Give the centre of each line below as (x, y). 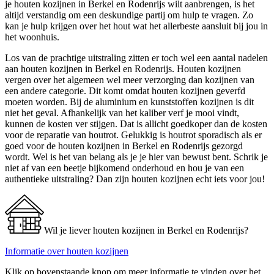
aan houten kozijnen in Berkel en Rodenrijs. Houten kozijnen (123, 68)
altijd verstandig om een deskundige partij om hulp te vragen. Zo (129, 15)
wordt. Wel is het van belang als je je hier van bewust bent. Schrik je (136, 157)
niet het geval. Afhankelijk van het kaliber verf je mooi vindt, (122, 113)
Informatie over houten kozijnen (67, 251)
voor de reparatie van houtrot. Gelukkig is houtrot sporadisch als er (133, 135)
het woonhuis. (32, 37)
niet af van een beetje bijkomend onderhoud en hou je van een (124, 168)
